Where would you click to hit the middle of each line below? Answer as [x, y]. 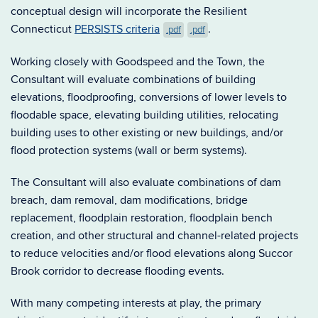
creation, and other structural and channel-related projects [154, 236]
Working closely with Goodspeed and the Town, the [138, 62]
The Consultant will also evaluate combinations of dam [146, 182]
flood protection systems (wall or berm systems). [129, 150]
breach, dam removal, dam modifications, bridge [129, 200]
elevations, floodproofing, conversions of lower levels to [149, 97]
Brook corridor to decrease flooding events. [117, 271]
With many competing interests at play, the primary [136, 303]
